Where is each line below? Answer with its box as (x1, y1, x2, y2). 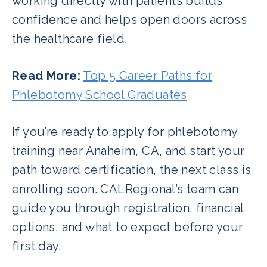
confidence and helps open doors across (12, 12, 247, 27)
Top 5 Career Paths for (83, 68, 213, 83)
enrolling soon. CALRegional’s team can (12, 181, 239, 196)
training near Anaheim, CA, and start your (12, 143, 245, 158)
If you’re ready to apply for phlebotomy (12, 124, 238, 139)
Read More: (12, 68, 80, 83)
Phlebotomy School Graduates (12, 87, 187, 102)
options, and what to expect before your (12, 219, 243, 234)
